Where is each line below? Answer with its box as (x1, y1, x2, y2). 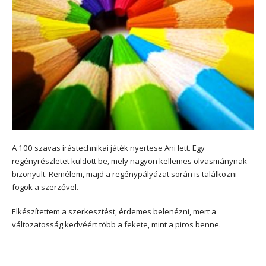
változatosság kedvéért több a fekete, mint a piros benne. (12, 218, 221, 230)
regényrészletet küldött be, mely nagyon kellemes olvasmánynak (12, 155, 247, 166)
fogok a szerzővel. (12, 181, 78, 192)
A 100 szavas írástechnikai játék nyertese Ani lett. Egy (12, 142, 205, 153)
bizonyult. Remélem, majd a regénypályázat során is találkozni (12, 168, 237, 179)
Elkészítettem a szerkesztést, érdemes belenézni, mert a (12, 205, 216, 217)
